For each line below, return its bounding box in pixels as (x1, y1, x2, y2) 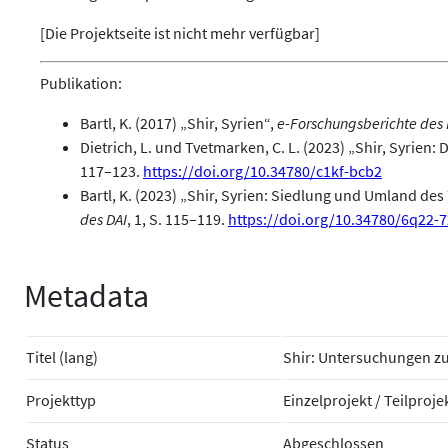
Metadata (24, 275, 149, 316)
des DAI (80, 209, 127, 230)
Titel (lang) (26, 346, 98, 367)
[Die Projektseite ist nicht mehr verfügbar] (40, 23, 320, 44)
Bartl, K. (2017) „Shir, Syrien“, (80, 113, 277, 134)
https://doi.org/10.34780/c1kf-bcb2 (143, 161, 382, 182)
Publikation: (40, 73, 122, 94)
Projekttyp (26, 389, 96, 410)
